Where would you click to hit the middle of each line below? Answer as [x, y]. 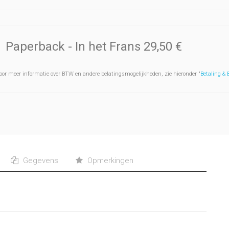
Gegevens [40, 161]
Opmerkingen [109, 161]
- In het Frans [106, 47]
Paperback [37, 47]
